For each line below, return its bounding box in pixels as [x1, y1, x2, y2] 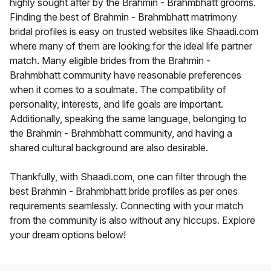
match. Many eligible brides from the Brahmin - [10, 54, 211, 67]
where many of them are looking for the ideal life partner [10, 40, 252, 53]
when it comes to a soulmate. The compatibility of [10, 83, 226, 96]
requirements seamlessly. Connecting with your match [10, 200, 243, 212]
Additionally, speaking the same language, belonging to [10, 113, 247, 125]
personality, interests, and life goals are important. [10, 98, 223, 111]
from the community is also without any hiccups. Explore [10, 214, 255, 227]
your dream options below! [10, 229, 126, 241]
